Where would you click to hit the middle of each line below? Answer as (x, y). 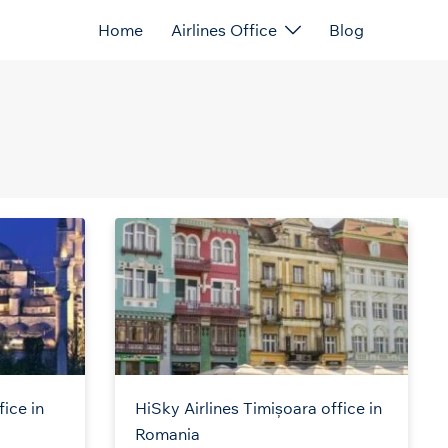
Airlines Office (224, 30)
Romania (167, 434)
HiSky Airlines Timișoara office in (258, 408)
